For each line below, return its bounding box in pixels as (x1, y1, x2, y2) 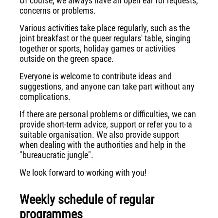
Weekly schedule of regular (19, 192, 154, 207)
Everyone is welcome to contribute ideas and (19, 71, 172, 81)
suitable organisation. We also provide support (19, 129, 179, 140)
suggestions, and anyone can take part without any (19, 81, 195, 91)
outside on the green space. (19, 54, 114, 64)
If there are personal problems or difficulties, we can (19, 109, 196, 119)
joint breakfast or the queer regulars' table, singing (19, 33, 191, 43)
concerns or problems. (19, 5, 96, 16)
